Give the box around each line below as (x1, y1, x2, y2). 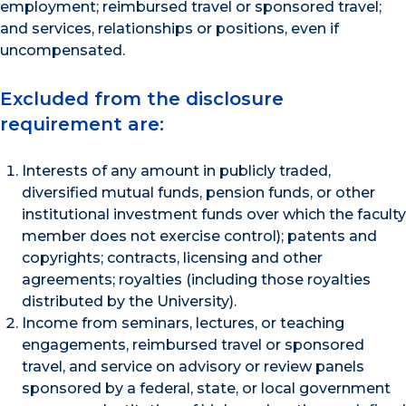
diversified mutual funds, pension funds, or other (22, 184, 375, 202)
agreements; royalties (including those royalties (22, 271, 371, 289)
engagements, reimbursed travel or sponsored (22, 336, 364, 354)
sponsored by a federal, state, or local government (22, 380, 391, 398)
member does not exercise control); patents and (22, 227, 377, 246)
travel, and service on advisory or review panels (22, 358, 364, 376)
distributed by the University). (22, 293, 237, 311)
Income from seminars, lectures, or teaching (22, 314, 344, 333)
